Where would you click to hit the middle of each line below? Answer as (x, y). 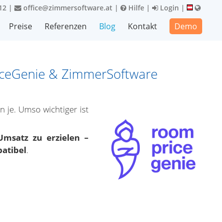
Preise (21, 26)
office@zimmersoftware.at (67, 8)
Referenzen (66, 26)
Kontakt (142, 26)
